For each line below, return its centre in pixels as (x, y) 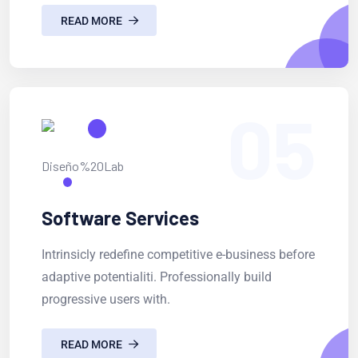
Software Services (120, 218)
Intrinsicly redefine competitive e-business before (178, 255)
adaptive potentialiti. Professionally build (157, 277)
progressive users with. (106, 300)
